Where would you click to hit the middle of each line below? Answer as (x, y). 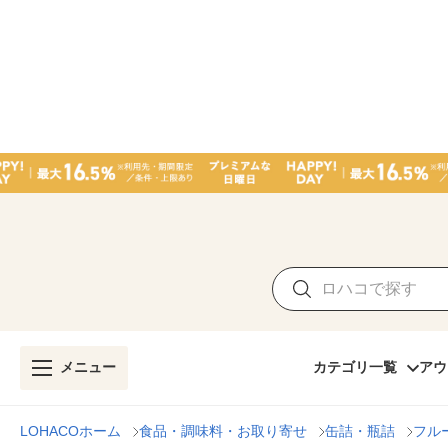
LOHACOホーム (70, 431)
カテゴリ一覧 (355, 367)
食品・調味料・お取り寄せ (223, 431)
